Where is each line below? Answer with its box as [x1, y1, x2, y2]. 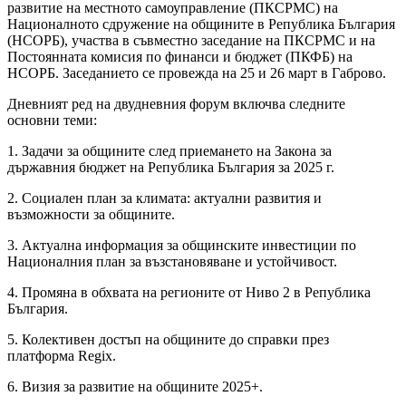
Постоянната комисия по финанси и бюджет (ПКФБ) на [7, 49, 353, 65]
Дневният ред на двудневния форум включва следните [7, 96, 345, 112]
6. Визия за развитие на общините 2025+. [7, 379, 263, 395]
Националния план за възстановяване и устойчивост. [7, 254, 337, 270]
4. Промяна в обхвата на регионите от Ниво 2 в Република [7, 285, 371, 301]
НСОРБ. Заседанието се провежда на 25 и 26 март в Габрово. [7, 65, 386, 82]
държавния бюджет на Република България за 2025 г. [7, 159, 334, 176]
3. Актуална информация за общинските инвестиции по [7, 237, 356, 254]
